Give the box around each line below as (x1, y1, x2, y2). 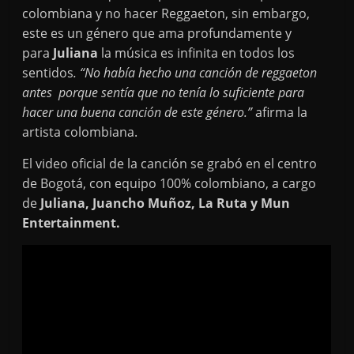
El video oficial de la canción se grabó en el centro (22, 155, 318, 172)
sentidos (22, 64, 74, 81)
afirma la (255, 104, 308, 121)
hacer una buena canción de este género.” (22, 104, 256, 121)
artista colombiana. (22, 123, 138, 141)
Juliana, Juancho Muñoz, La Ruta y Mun (40, 194, 291, 212)
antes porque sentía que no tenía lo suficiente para (22, 84, 305, 101)
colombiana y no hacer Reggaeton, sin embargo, (22, 5, 311, 22)
